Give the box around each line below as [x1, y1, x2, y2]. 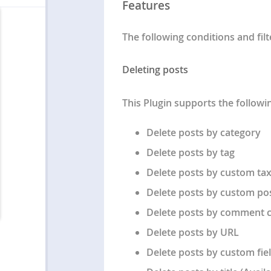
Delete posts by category [146, 125, 261, 139]
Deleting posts [122, 63, 188, 77]
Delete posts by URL [146, 225, 239, 239]
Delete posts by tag [146, 145, 235, 159]
